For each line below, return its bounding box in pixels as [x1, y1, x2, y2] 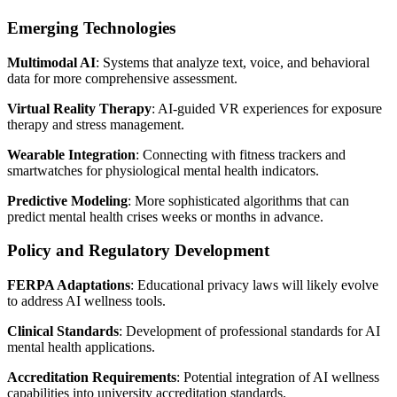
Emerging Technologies [7, 18, 175, 37]
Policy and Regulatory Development [7, 241, 269, 261]
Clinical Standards [7, 323, 119, 339]
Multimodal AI [7, 54, 96, 70]
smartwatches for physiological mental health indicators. [7, 162, 319, 178]
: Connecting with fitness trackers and [136, 146, 346, 162]
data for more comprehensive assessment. [7, 70, 237, 86]
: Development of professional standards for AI [119, 323, 380, 339]
